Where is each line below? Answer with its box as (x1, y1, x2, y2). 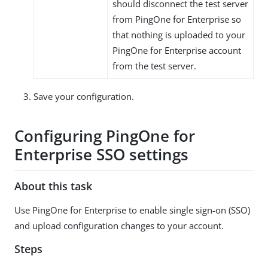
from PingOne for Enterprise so (112, 13, 241, 25)
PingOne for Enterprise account (112, 44, 241, 56)
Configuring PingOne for (14, 125, 195, 147)
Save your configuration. (33, 90, 134, 102)
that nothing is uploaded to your (112, 28, 245, 41)
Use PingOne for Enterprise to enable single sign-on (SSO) (14, 203, 250, 216)
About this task (14, 178, 92, 193)
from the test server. (112, 59, 196, 72)
